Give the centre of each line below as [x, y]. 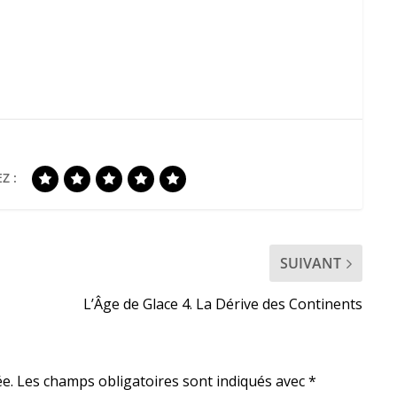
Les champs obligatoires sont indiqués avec [162, 381]
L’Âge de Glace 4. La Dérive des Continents [222, 304]
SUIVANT [310, 264]
